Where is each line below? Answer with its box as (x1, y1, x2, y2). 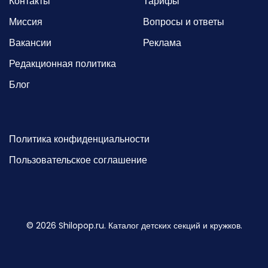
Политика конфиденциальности (9, 132, 150, 146)
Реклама (143, 35, 181, 50)
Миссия (9, 14, 42, 29)
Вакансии (9, 35, 51, 50)
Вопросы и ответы (143, 14, 224, 29)
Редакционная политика (9, 56, 116, 71)
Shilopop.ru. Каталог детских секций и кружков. (56, 219, 242, 232)
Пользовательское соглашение (9, 153, 147, 167)
